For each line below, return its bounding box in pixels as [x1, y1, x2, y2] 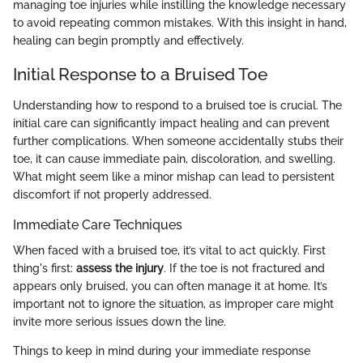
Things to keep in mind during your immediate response [13, 344, 310, 357]
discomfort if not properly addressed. [13, 187, 211, 201]
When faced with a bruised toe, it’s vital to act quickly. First [13, 244, 326, 257]
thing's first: [13, 262, 76, 275]
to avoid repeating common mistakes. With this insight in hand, [13, 16, 347, 30]
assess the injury [76, 262, 164, 275]
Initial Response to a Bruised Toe [13, 64, 267, 85]
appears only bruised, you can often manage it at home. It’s [13, 280, 327, 293]
